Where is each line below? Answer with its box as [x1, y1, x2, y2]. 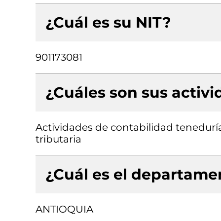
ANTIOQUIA [36, 203, 93, 215]
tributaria [36, 133, 81, 145]
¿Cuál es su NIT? [45, 13, 171, 32]
